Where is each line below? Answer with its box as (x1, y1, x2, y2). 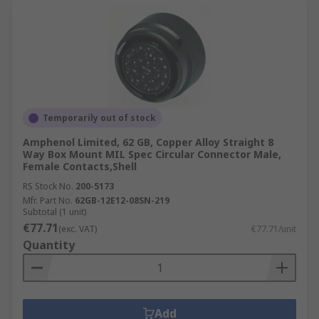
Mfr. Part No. (23, 194, 73, 206)
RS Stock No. (23, 180, 73, 192)
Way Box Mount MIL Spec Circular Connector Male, (23, 147, 281, 161)
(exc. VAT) (58, 223, 97, 235)
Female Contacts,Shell (23, 159, 137, 173)
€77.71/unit (251, 223, 296, 235)
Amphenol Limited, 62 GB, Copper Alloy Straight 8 (23, 135, 273, 149)
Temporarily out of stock (43, 112, 156, 124)
